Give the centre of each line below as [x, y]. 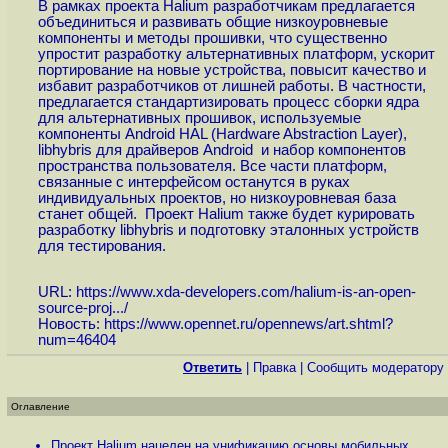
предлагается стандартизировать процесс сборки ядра [228, 101]
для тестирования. [101, 245]
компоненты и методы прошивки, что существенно [212, 37]
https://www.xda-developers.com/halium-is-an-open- [245, 292]
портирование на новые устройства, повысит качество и [231, 69]
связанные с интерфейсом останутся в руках [193, 181]
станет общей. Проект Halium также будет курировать [226, 213]
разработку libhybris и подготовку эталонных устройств [228, 229]
